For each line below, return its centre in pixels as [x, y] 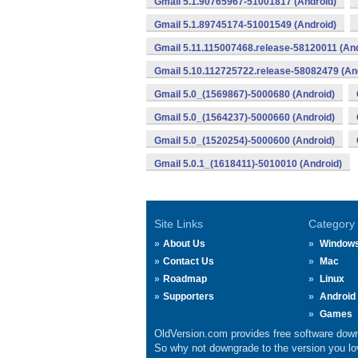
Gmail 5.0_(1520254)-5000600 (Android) [245, 141]
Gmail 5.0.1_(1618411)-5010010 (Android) [248, 164]
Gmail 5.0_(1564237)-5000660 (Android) [245, 117]
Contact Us [189, 261]
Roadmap [185, 279]
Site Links [179, 224]
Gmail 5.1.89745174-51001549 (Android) [245, 25]
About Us [184, 244]
